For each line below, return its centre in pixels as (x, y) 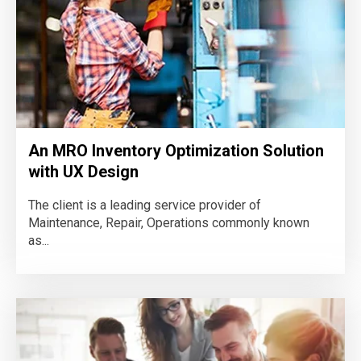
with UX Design (83, 172)
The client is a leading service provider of (145, 205)
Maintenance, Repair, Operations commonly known (169, 223)
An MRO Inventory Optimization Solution (176, 151)
